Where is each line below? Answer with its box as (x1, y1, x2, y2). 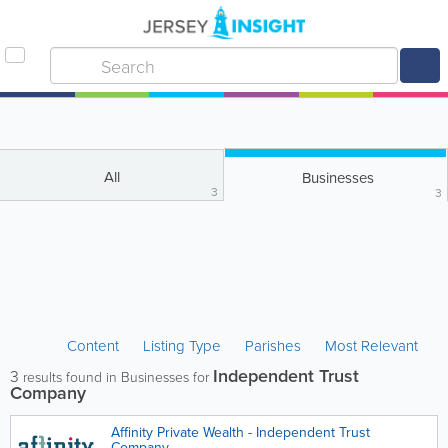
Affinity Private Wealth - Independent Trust (111, 422, 370, 442)
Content (67, 335, 123, 356)
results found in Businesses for (19, 367, 213, 386)
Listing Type (143, 335, 225, 356)
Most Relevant (325, 335, 418, 356)
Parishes (245, 335, 301, 356)
